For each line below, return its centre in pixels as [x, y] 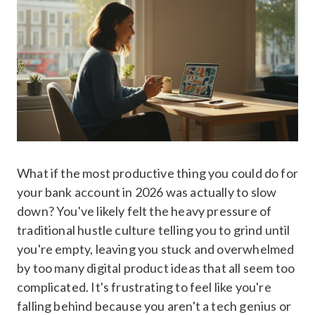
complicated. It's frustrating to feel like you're [144, 287]
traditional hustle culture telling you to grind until [154, 230]
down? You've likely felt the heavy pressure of [144, 211]
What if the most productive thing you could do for [157, 173]
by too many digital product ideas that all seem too [156, 268]
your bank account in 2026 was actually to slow [147, 192]
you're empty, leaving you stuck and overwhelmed [156, 249]
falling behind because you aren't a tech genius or [154, 306]
